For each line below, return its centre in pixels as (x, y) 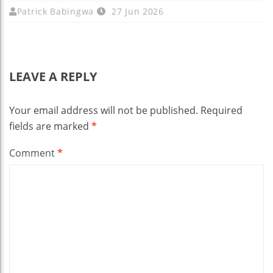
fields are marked (50, 126)
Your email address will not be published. (104, 110)
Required (222, 110)
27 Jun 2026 (136, 11)
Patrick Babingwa (55, 11)
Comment (33, 153)
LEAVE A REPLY (53, 76)
